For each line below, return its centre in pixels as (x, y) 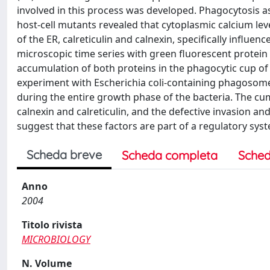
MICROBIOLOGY (56, 239)
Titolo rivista (52, 225)
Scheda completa (170, 155)
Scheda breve (64, 155)
